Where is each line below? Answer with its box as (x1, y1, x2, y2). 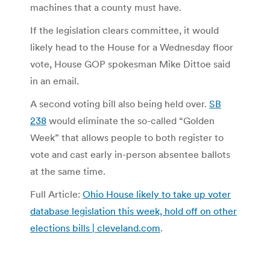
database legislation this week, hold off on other (30, 204, 237, 217)
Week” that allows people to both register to (30, 131, 224, 143)
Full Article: (30, 187, 83, 200)
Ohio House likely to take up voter (83, 187, 231, 200)
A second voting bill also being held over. (30, 97, 209, 110)
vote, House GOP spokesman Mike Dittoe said (30, 57, 230, 70)
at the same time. (30, 165, 105, 177)
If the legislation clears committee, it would (30, 24, 219, 36)
